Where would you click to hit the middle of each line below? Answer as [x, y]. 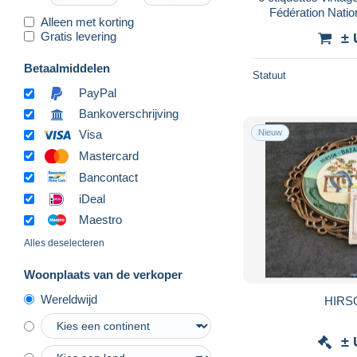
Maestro [100, 220]
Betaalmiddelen [67, 68]
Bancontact [108, 177]
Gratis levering [78, 36]
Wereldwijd [69, 300]
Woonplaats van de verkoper [103, 275]
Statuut [269, 75]
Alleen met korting [87, 22]
